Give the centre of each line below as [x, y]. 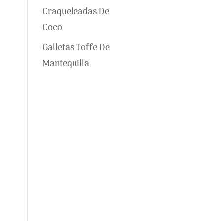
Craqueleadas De [75, 12]
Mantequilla [66, 64]
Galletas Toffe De [76, 48]
